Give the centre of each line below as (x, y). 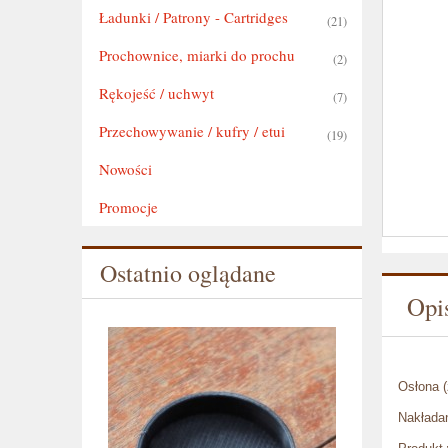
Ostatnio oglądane (188, 273)
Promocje (128, 206)
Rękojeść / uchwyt (156, 92)
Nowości (125, 168)
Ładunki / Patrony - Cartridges (193, 16)
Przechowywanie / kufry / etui (191, 130)
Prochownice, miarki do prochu (196, 54)
